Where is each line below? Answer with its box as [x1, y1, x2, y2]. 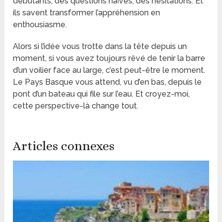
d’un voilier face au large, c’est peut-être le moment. [13, 65, 206, 75]
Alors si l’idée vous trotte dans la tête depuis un [13, 41, 187, 51]
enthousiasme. [13, 19, 67, 29]
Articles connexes [13, 138, 115, 153]
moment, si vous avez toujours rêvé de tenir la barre [13, 53, 206, 63]
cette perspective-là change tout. [13, 101, 139, 111]
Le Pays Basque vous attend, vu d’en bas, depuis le [13, 77, 202, 87]
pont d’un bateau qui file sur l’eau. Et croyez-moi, [13, 89, 190, 99]
